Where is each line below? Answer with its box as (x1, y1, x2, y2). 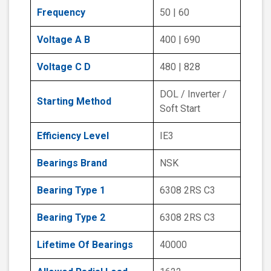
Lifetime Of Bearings (37, 239, 133, 251)
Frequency (37, 7, 85, 19)
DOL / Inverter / (160, 88, 227, 100)
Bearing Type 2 (37, 212, 105, 224)
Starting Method (37, 96, 111, 108)
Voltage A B (37, 34, 90, 46)
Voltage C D (37, 61, 91, 73)
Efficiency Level (37, 130, 109, 142)
